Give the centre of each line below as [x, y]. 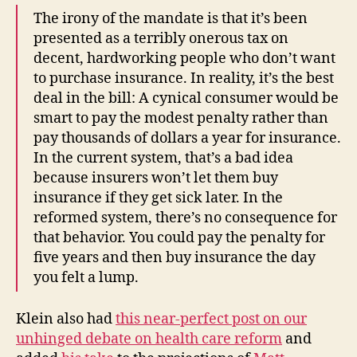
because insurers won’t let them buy [156, 178]
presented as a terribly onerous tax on [161, 38]
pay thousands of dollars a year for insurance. [187, 138]
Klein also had [66, 320]
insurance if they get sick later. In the [158, 198]
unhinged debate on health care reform [149, 339]
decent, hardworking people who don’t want [184, 58]
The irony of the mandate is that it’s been [171, 18]
